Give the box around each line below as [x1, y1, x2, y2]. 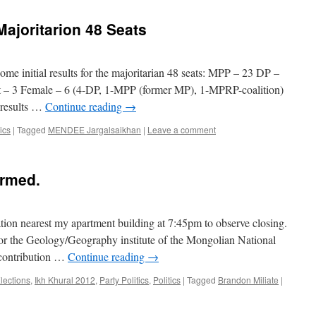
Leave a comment [147, 123, 216, 135]
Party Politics [99, 274, 149, 286]
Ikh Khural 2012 [35, 274, 95, 286]
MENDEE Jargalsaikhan [48, 123, 141, 135]
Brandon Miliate [218, 274, 279, 286]
